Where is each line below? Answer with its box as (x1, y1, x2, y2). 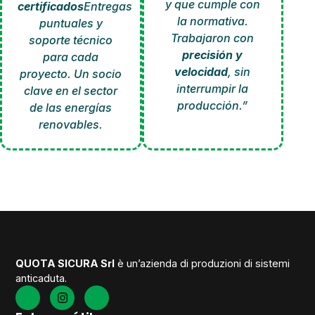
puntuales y (39, 16, 103, 31)
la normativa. (176, 14, 248, 29)
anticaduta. (15, 272, 67, 285)
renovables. (39, 117, 103, 132)
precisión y (182, 48, 243, 63)
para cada (43, 50, 99, 65)
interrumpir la (176, 82, 249, 96)
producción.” (177, 98, 248, 113)
